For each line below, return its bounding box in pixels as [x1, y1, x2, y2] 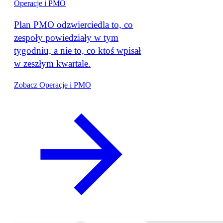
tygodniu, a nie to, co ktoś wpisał [14, 45, 141, 56]
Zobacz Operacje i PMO [14, 80, 91, 89]
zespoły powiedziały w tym [14, 32, 118, 43]
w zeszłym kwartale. [14, 58, 91, 69]
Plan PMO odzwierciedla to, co [14, 19, 133, 30]
